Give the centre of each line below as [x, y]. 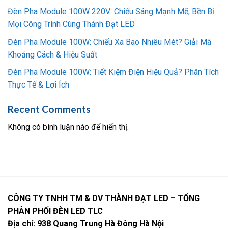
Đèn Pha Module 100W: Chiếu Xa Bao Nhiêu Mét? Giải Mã [109, 42]
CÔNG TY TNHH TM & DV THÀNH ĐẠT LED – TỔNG [104, 198]
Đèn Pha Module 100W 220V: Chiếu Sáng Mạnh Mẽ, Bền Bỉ [111, 11]
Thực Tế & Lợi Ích [38, 85]
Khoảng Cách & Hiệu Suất [52, 54]
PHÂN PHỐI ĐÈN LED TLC [55, 211]
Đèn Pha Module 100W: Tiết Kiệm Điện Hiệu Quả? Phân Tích [113, 72]
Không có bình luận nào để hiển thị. [68, 127]
